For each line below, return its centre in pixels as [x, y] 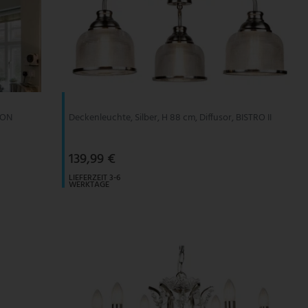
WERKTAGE [89, 185]
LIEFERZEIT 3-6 [94, 178]
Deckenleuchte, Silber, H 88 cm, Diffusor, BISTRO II [170, 118]
